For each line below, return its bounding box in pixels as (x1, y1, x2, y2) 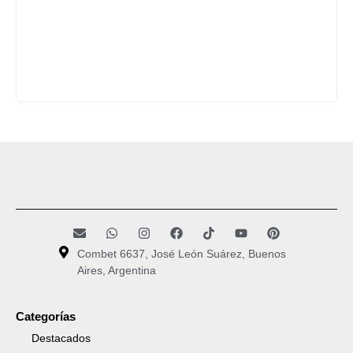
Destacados (32, 332, 91, 345)
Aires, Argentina (77, 264, 157, 277)
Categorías (16, 310, 76, 324)
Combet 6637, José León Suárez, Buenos (77, 247, 287, 261)
